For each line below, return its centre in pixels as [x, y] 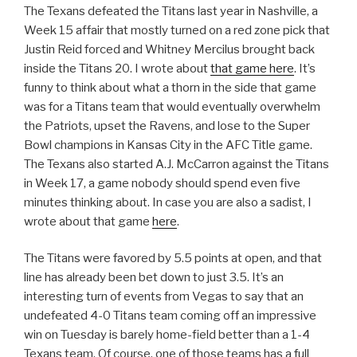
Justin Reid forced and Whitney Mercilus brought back [169, 49]
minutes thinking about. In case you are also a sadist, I [168, 202]
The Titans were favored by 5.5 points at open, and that [173, 259]
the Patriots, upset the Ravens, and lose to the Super [167, 126]
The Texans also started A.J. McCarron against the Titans [177, 164]
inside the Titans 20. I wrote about [117, 68]
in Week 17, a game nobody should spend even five [162, 183]
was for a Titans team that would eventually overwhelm [172, 106]
